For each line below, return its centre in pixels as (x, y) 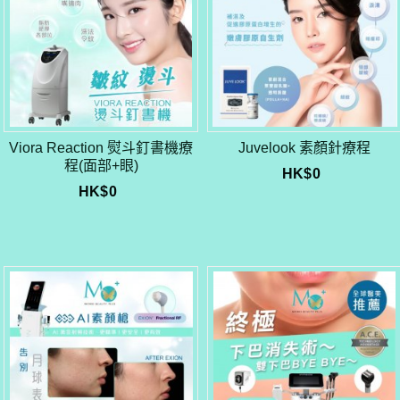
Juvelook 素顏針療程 (305, 148)
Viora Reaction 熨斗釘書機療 (101, 148)
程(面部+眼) (101, 166)
